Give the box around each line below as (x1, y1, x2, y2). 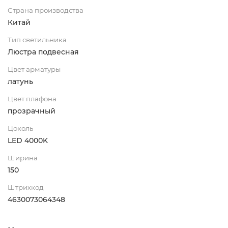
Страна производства (8, 6, 83, 14)
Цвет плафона (8, 94, 56, 103)
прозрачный (8, 106, 55, 116)
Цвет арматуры (8, 65, 61, 73)
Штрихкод (8, 183, 44, 191)
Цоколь (8, 124, 33, 132)
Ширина (8, 153, 38, 162)
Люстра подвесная (8, 47, 79, 56)
